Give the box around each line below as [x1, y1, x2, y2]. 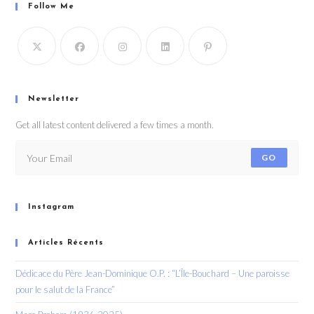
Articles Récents [28, 239, 104, 247]
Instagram [28, 203, 75, 211]
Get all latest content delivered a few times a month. [15, 119, 214, 130]
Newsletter [28, 95, 80, 103]
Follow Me [28, 3, 75, 11]
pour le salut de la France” [15, 284, 116, 295]
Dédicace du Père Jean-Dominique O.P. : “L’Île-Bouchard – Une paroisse [15, 268, 290, 279]
